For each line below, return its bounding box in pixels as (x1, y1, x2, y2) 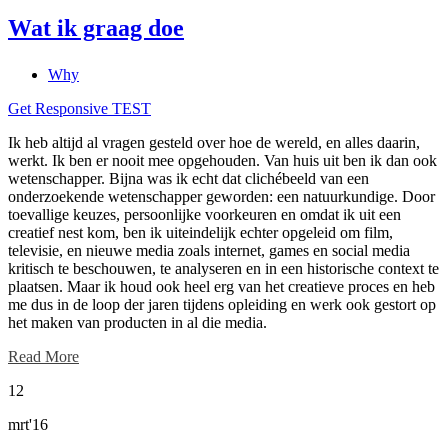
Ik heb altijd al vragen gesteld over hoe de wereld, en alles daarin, (8, 133, 420, 151)
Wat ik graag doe (8, 14, 184, 41)
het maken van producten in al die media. (8, 313, 267, 331)
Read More (8, 347, 79, 365)
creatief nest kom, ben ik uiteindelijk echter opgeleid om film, (8, 223, 393, 241)
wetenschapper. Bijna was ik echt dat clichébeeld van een (8, 169, 369, 187)
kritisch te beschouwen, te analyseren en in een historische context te (8, 259, 439, 277)
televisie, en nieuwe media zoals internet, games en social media (8, 241, 410, 259)
